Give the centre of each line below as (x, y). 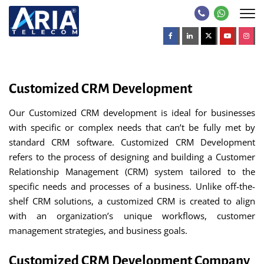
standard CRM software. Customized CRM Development (132, 142)
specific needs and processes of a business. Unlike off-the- (132, 186)
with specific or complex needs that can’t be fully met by (132, 127)
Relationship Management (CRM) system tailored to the (132, 171)
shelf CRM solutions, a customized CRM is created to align (132, 201)
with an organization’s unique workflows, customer (132, 216)
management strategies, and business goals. (98, 230)
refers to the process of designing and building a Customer (132, 157)
